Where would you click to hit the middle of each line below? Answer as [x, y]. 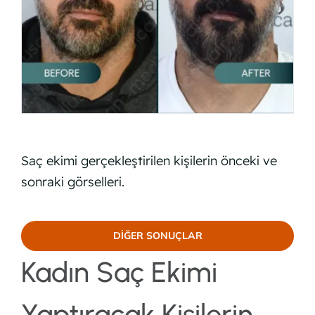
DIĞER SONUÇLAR [157, 235]
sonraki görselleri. [72, 181]
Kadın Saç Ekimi [119, 272]
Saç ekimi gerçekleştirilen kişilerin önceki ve [149, 160]
